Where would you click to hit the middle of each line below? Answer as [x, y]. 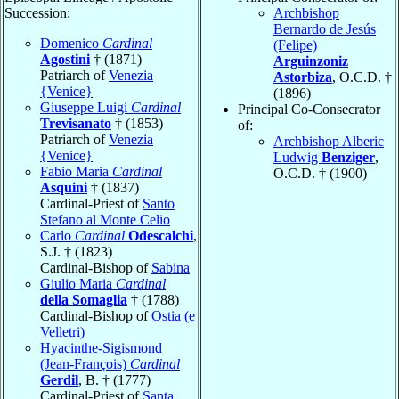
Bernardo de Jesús [325, 28]
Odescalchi [161, 235]
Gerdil [59, 379]
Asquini [64, 187]
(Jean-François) [85, 363]
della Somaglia [84, 299]
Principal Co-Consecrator [309, 109]
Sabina [171, 267]
